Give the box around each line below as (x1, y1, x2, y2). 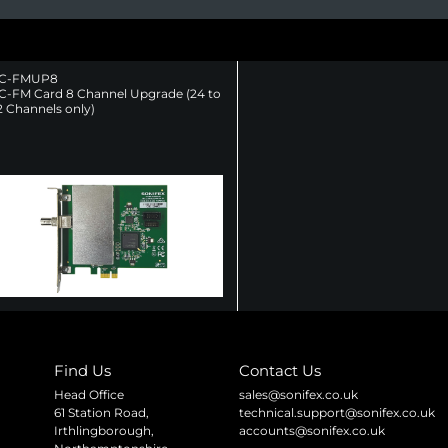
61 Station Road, (54, 404, 149, 420)
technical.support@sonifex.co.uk (239, 404, 435, 420)
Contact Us (239, 360, 321, 380)
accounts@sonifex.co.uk (239, 422, 385, 438)
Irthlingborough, (54, 422, 154, 438)
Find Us (54, 360, 111, 380)
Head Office (54, 386, 124, 402)
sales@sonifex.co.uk (239, 386, 358, 402)
